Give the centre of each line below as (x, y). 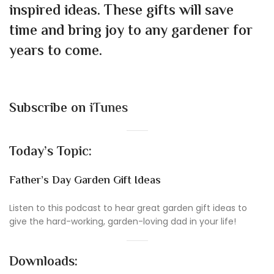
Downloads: (43, 262)
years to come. (56, 51)
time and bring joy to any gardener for (131, 31)
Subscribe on (49, 109)
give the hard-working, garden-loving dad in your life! (123, 221)
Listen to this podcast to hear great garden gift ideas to (128, 208)
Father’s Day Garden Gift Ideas (85, 181)
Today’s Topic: (50, 152)
